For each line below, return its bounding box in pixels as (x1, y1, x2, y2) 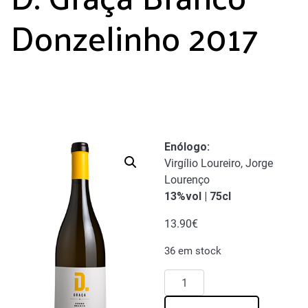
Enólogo (164, 140, 207, 154)
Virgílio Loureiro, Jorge (164, 157, 273, 170)
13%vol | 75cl (164, 190, 231, 203)
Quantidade (164, 270, 220, 284)
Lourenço (164, 173, 210, 187)
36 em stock (164, 245, 221, 258)
